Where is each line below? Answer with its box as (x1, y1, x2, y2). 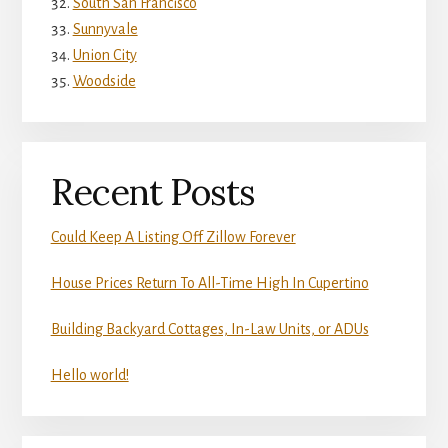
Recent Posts (50, 168, 255, 215)
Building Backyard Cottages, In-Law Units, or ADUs (50, 320, 369, 337)
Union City (72, 47, 137, 64)
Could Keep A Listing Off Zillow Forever (50, 228, 296, 245)
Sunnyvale (72, 21, 138, 38)
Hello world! (50, 366, 129, 383)
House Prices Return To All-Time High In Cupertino (50, 274, 369, 291)
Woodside (72, 73, 136, 90)
